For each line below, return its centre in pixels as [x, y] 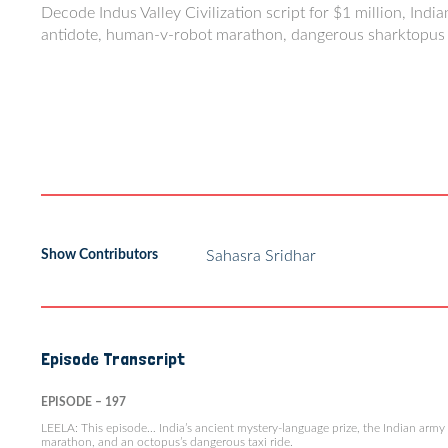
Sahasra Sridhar [260, 256]
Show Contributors [99, 255]
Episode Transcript [112, 358]
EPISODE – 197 [83, 402]
